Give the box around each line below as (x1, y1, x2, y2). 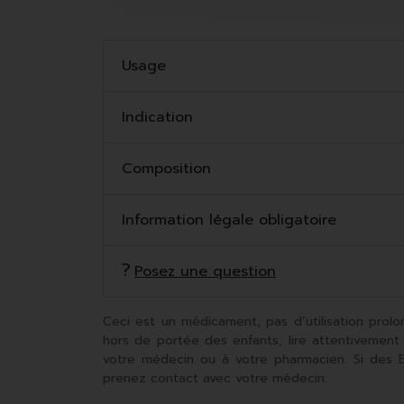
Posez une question (134, 261, 276, 283)
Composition (122, 158, 211, 180)
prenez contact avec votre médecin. (103, 369, 327, 389)
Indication (122, 106, 193, 129)
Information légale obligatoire (122, 209, 336, 232)
